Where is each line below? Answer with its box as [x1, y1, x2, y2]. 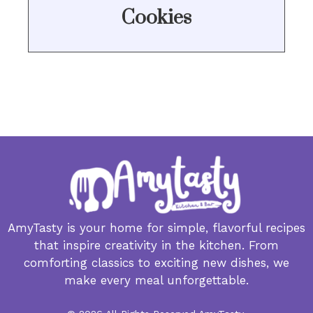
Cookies [122, 6, 191, 31]
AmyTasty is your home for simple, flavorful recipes [8, 220, 305, 235]
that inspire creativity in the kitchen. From [34, 238, 279, 252]
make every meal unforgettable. [64, 272, 249, 287]
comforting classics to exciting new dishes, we [24, 255, 289, 270]
